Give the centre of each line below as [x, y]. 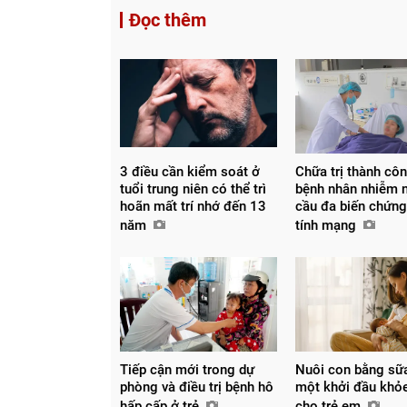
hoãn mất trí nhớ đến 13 [193, 206]
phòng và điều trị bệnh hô [197, 387]
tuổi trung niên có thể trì [193, 189]
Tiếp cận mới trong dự [187, 369]
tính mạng [328, 225]
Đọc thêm [168, 20]
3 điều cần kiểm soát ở [190, 171]
